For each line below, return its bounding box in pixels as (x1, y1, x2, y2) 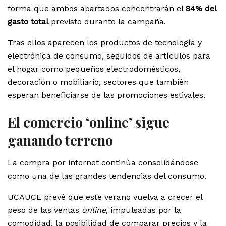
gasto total (8, 16, 48, 26)
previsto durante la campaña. (48, 16, 166, 26)
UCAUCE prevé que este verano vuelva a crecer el (8, 192, 202, 202)
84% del (186, 3, 216, 13)
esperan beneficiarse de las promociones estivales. (8, 90, 205, 100)
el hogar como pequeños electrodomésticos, (8, 64, 180, 74)
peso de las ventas (8, 205, 82, 215)
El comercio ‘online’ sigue (8, 113, 169, 132)
